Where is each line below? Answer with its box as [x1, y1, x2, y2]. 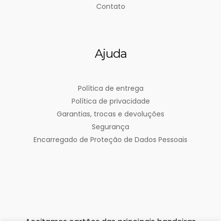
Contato [96, 1, 125, 11]
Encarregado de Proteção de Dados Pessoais [34, 135, 187, 145]
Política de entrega [77, 83, 144, 93]
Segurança [92, 122, 129, 132]
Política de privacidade [71, 96, 150, 106]
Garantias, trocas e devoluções [57, 109, 164, 119]
